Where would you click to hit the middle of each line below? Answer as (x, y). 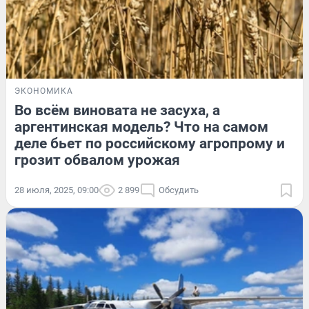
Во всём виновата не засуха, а (117, 110)
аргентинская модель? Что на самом (141, 127)
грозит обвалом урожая (97, 160)
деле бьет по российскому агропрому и (150, 143)
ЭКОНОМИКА (44, 91)
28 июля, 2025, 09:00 (57, 190)
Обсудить (179, 190)
